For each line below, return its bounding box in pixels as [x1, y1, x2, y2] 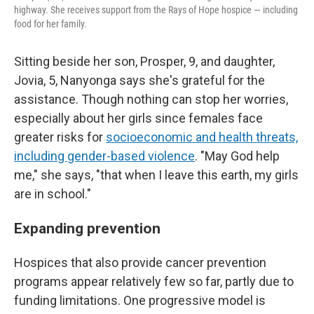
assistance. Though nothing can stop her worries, [14, 92, 288, 107]
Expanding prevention [14, 219, 161, 237]
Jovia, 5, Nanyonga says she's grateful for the [14, 73, 265, 88]
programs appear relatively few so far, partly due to [14, 274, 294, 289]
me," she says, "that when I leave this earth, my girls [14, 168, 299, 182]
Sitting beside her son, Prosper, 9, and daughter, [14, 54, 275, 69]
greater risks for [14, 130, 106, 144]
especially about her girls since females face [14, 111, 263, 125]
